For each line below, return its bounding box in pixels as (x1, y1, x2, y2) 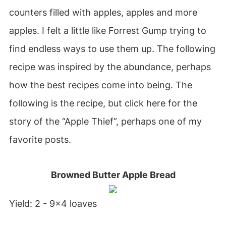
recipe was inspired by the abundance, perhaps (9, 62, 211, 72)
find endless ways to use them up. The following (9, 43, 215, 54)
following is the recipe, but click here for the (9, 98, 197, 108)
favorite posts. (9, 134, 71, 145)
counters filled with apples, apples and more (9, 7, 197, 18)
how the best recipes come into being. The (9, 80, 192, 90)
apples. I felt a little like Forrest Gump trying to (9, 25, 206, 36)
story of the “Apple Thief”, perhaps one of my (9, 116, 202, 127)
